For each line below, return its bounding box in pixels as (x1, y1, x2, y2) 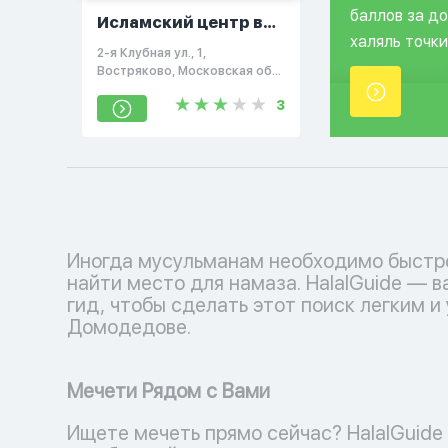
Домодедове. (67, 315, 191, 339)
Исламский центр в (97, 13, 263, 32)
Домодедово (97, 35, 208, 54)
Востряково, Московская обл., (97, 64, 285, 78)
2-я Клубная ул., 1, (97, 46, 206, 60)
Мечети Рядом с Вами (67, 379, 270, 403)
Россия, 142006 (97, 82, 192, 96)
